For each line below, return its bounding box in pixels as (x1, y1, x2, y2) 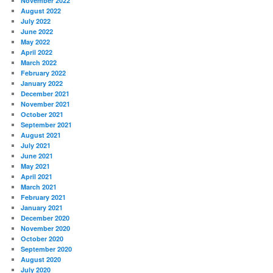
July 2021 (21, 140, 51, 150)
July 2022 (21, 16, 51, 26)
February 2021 (21, 192, 66, 202)
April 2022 (21, 47, 53, 57)
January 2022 (21, 78, 63, 88)
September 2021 (21, 119, 73, 129)
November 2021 (21, 99, 71, 108)
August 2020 (21, 254, 62, 264)
